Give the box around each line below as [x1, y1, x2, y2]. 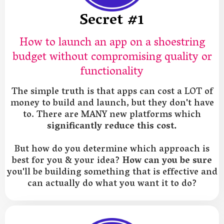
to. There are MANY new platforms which [23, 107, 201, 124]
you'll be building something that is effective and [6, 164, 217, 181]
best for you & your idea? [12, 153, 122, 170]
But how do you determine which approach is [14, 141, 209, 158]
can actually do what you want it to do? [27, 176, 197, 193]
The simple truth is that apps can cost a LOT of [11, 84, 213, 101]
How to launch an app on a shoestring [19, 32, 205, 54]
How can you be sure [122, 153, 212, 170]
